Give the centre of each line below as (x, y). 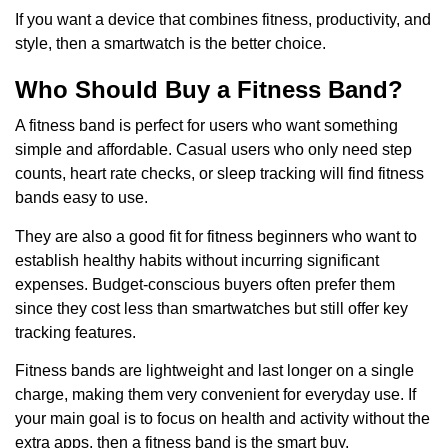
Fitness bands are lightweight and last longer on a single (214, 371)
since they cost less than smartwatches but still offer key (211, 308)
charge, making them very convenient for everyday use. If (215, 395)
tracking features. (75, 332)
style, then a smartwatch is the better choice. (170, 44)
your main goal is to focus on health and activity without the (222, 419)
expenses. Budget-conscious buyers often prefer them (205, 284)
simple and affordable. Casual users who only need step (213, 150)
